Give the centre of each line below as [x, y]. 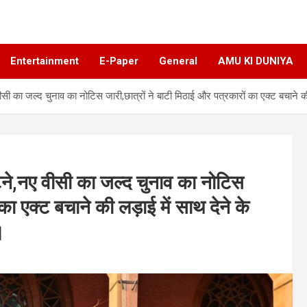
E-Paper [119, 61]
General [178, 61]
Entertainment [45, 61]
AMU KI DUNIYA [256, 61]
